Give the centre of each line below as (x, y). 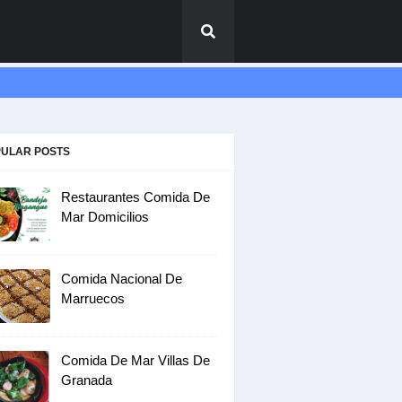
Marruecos (93, 298)
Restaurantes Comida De (135, 197)
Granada (87, 380)
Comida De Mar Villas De (135, 360)
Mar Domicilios (105, 217)
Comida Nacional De (122, 279)
